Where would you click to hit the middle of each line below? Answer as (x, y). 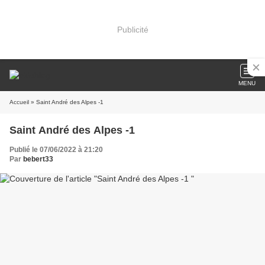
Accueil (19, 102)
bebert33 (38, 159)
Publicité (132, 29)
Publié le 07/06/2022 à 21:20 (56, 150)
